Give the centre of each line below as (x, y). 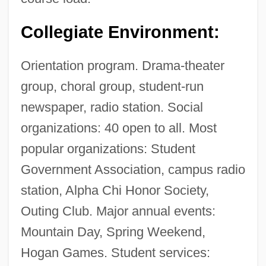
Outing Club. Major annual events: (118, 211)
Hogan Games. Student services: (115, 252)
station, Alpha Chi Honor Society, (115, 190)
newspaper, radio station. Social (112, 107)
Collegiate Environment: (120, 32)
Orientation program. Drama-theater (122, 65)
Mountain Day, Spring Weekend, (113, 232)
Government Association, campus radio (133, 169)
